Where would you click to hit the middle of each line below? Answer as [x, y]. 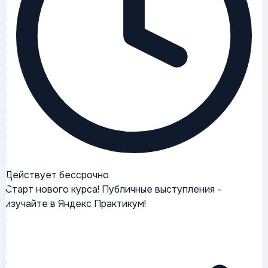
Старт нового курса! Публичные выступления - [113, 190]
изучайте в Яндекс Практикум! [76, 204]
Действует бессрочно [57, 175]
